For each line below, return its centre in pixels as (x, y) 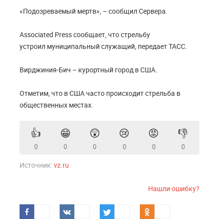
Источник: (37, 165)
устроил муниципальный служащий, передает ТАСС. (104, 46)
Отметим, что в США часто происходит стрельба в (100, 93)
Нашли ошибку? (174, 188)
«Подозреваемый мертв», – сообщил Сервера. (94, 11)
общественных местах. (56, 105)
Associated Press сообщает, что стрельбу (85, 34)
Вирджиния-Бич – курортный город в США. (89, 70)
